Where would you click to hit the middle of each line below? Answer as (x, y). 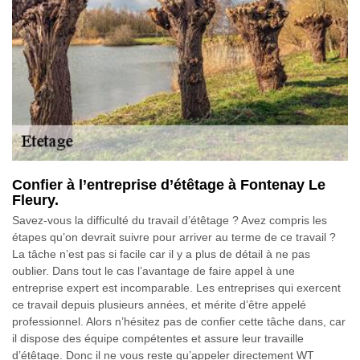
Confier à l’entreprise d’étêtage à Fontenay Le (169, 184)
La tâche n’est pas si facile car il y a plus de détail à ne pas (161, 254)
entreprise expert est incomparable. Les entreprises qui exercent (176, 287)
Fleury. (35, 200)
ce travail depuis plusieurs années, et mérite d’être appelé (159, 304)
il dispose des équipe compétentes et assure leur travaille (158, 338)
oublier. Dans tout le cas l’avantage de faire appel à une (153, 270)
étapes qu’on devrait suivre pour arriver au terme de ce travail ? (174, 237)
